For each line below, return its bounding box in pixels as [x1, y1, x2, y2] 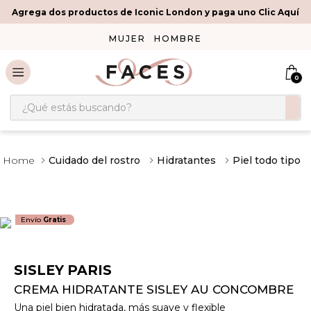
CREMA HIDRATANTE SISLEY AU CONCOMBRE [14, 283, 294, 297]
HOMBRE [154, 33, 202, 44]
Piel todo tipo [233, 154, 301, 167]
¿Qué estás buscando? [9, 93, 134, 106]
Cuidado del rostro [49, 154, 140, 167]
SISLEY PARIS [14, 262, 112, 279]
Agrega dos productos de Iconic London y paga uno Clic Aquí [12, 6, 299, 17]
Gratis [43, 215, 67, 225]
